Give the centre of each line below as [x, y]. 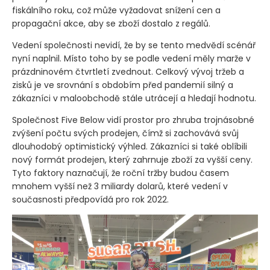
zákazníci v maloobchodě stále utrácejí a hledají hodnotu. [134, 99]
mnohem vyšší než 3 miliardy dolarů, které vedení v [120, 187]
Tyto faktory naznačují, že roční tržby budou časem [121, 173]
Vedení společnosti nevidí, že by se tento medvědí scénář [134, 46]
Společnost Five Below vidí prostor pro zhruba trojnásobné [133, 120]
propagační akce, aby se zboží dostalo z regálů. [111, 24]
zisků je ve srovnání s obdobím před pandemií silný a [123, 85]
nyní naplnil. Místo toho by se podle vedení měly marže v [131, 59]
